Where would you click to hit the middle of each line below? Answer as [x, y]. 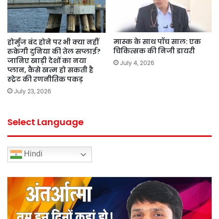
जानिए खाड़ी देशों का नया [47, 60]
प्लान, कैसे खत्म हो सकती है [50, 70]
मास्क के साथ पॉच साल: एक [157, 42]
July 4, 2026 [137, 63]
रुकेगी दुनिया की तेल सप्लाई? [54, 51]
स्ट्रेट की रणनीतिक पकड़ [45, 79]
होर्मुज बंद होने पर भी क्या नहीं [53, 42]
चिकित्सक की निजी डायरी [154, 51]
